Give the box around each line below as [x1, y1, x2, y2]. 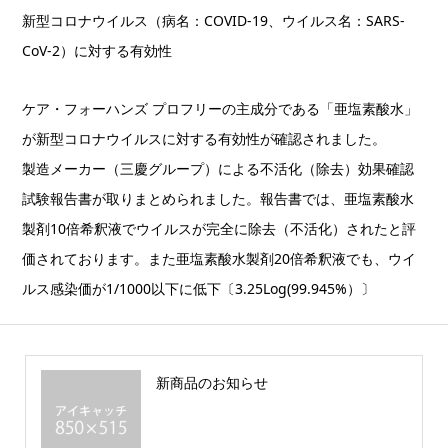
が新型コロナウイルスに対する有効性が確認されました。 [22, 129, 387, 149]
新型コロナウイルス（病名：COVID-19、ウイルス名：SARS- [22, 11, 406, 31]
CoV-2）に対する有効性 [22, 41, 173, 61]
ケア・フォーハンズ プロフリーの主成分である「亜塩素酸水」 [22, 99, 419, 119]
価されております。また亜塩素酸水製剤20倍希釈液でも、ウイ [22, 249, 417, 269]
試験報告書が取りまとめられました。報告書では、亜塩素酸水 [22, 189, 415, 209]
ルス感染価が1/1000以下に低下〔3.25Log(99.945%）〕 [22, 279, 376, 299]
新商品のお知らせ [155, 373, 268, 393]
